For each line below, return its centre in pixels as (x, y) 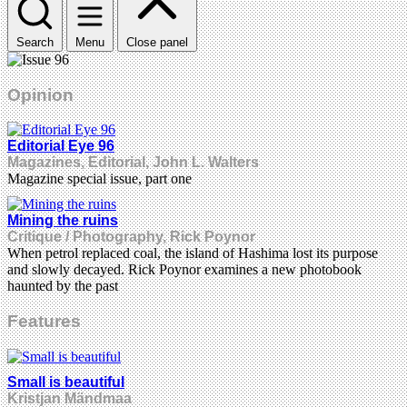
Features (44, 322)
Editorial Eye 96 (61, 146)
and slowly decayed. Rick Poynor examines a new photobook (184, 270)
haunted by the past (63, 286)
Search (35, 42)
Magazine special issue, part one (99, 179)
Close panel (157, 42)
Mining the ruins (63, 221)
